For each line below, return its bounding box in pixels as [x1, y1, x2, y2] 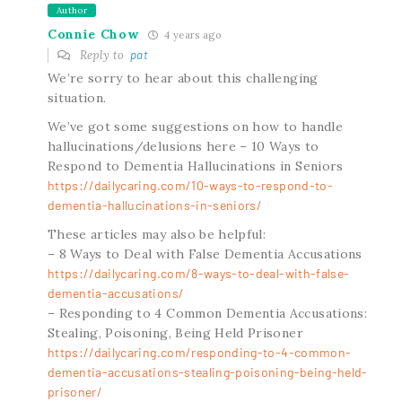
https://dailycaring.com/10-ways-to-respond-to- [47, 177, 333, 193]
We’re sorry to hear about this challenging [47, 69, 319, 86]
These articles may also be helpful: [47, 225, 267, 242]
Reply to [76, 47, 131, 63]
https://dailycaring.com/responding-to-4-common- [47, 344, 352, 360]
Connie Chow [47, 26, 139, 43]
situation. [47, 89, 107, 106]
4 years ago [161, 28, 222, 41]
